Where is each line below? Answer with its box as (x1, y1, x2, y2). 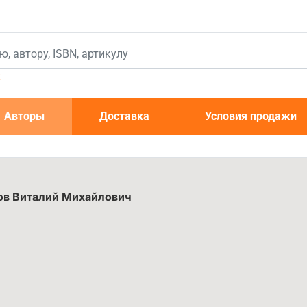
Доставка (99, 110, 150, 123)
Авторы (4, 110, 45, 123)
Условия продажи (204, 110, 297, 123)
